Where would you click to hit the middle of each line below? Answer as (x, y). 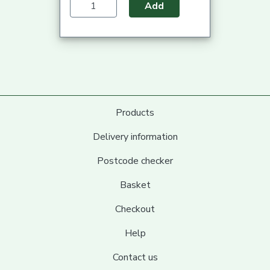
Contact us (135, 258)
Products (135, 113)
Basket (135, 185)
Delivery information (135, 137)
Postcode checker (135, 161)
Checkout (135, 209)
